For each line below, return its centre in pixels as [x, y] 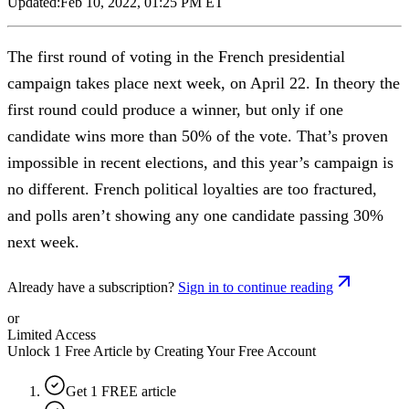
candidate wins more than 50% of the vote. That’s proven [198, 136]
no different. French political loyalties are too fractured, [192, 189]
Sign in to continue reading [256, 287]
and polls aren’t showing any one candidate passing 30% [195, 215]
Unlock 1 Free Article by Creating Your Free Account [162, 351]
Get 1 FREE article [121, 391]
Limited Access [52, 334]
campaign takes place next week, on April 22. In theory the [204, 83]
